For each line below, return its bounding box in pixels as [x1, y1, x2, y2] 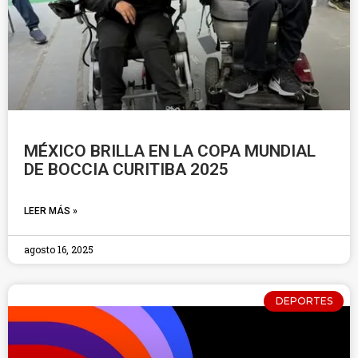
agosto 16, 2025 [24, 243, 93, 256]
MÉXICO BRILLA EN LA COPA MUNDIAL [24, 141, 316, 161]
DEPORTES [275, 295, 332, 308]
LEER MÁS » [24, 205, 78, 217]
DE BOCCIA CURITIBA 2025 [24, 160, 233, 179]
